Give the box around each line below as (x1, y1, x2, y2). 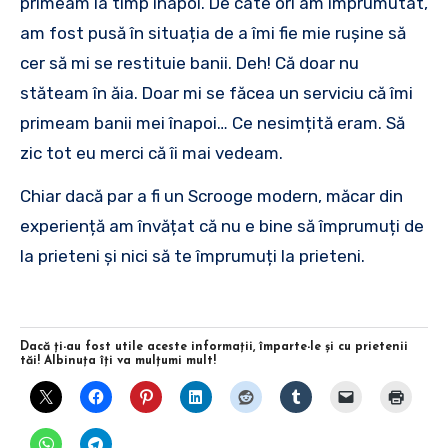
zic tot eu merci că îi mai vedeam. (20, 142, 283, 163)
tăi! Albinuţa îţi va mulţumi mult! (20, 354, 216, 367)
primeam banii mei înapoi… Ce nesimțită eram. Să (20, 112, 405, 133)
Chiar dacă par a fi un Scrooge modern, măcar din (20, 185, 403, 206)
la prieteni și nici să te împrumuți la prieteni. (20, 245, 365, 266)
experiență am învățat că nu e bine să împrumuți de (20, 215, 424, 236)
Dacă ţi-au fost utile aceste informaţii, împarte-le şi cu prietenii (20, 340, 408, 353)
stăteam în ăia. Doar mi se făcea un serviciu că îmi (20, 82, 413, 103)
